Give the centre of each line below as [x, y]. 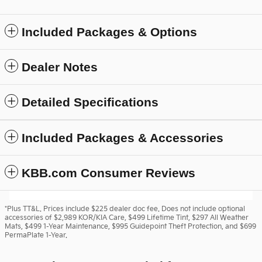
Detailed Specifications [90, 102]
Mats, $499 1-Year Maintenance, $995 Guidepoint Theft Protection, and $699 [130, 226]
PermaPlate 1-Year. [36, 235]
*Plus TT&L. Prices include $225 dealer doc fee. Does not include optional [125, 209]
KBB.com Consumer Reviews [108, 173]
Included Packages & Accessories [123, 137]
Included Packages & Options [109, 32]
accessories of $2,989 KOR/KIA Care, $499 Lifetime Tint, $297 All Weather [127, 218]
